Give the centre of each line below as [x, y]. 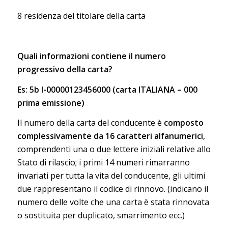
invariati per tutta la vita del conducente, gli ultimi [111, 176]
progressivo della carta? [65, 69]
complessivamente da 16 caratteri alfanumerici [110, 136]
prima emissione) [51, 103]
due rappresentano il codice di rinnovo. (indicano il [112, 189]
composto [183, 123]
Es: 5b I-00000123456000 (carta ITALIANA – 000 [107, 89]
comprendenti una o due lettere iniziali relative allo [114, 149]
